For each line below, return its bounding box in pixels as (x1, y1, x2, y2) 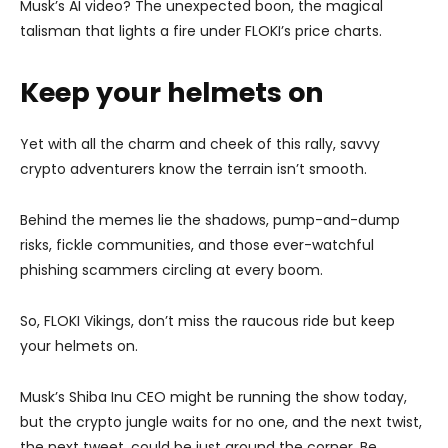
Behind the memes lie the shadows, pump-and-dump (20, 210, 400, 231)
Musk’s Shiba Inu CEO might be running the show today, (20, 387, 407, 408)
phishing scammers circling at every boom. (20, 260, 323, 281)
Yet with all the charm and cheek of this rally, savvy (20, 134, 380, 155)
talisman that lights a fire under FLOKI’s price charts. (20, 21, 382, 42)
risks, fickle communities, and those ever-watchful (20, 235, 374, 256)
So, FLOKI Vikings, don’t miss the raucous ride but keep (20, 311, 395, 332)
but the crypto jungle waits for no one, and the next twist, (20, 412, 422, 433)
